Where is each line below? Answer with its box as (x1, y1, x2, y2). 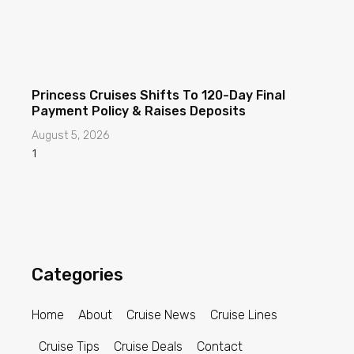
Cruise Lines (210, 307, 277, 322)
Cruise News (126, 307, 196, 322)
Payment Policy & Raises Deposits (32, 104, 246, 119)
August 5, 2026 (32, 129, 109, 142)
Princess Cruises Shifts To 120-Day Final (32, 88, 285, 103)
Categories (32, 264, 123, 285)
